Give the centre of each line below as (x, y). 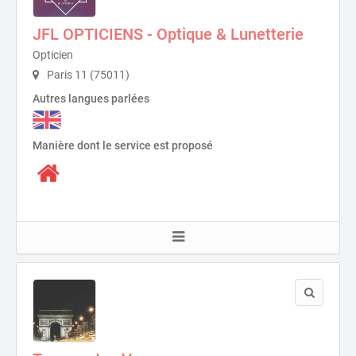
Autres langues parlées (91, 98)
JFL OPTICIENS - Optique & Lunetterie (168, 34)
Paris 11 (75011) (87, 74)
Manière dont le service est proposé (123, 146)
